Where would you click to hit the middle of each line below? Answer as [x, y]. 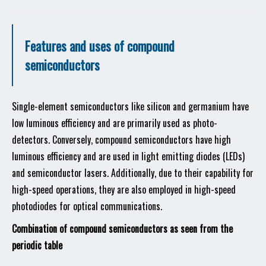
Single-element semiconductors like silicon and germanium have [130, 106]
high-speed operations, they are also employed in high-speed [124, 189]
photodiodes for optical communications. [87, 206]
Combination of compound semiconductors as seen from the [122, 229]
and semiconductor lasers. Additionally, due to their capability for [133, 173]
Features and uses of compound [100, 46]
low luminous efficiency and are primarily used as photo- [115, 123]
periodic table [37, 245]
